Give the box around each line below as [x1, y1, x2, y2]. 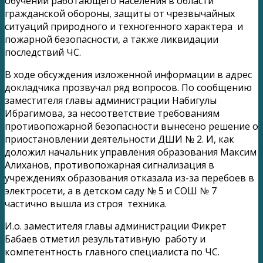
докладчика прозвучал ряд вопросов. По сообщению [5, 80, 252, 94]
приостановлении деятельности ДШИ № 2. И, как [5, 132, 234, 146]
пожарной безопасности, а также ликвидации [5, 32, 218, 46]
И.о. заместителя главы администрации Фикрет [5, 219, 227, 232]
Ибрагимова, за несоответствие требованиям [5, 106, 220, 120]
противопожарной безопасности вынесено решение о [5, 119, 258, 133]
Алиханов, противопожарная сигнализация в [5, 158, 214, 171]
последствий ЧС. [5, 45, 81, 59]
